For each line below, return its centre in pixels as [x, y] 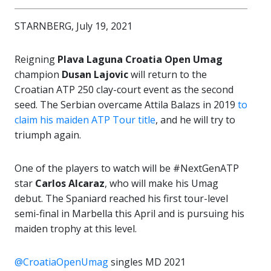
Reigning [36, 59]
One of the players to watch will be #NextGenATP [127, 168]
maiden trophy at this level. [76, 229]
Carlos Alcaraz [70, 183]
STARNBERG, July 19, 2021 [73, 26]
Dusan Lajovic [95, 74]
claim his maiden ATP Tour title [85, 120]
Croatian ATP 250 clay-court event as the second [124, 90]
